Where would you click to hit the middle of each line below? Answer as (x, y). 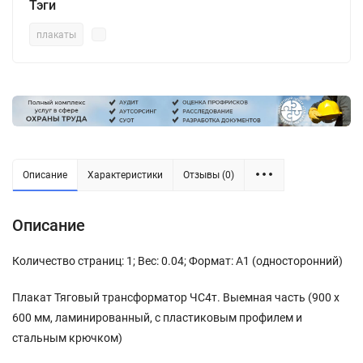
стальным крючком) (67, 337)
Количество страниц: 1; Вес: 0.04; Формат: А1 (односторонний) (177, 261)
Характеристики (125, 175)
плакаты (56, 35)
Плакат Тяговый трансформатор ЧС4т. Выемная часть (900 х (176, 297)
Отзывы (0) (209, 175)
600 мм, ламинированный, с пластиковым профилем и (157, 317)
